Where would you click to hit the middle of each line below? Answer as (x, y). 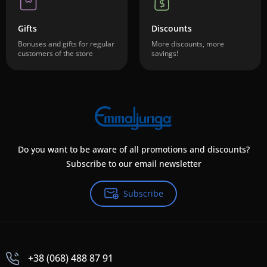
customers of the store (55, 53)
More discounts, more (188, 44)
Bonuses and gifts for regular (66, 44)
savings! (165, 53)
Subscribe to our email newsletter (133, 164)
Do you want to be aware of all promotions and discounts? (133, 150)
